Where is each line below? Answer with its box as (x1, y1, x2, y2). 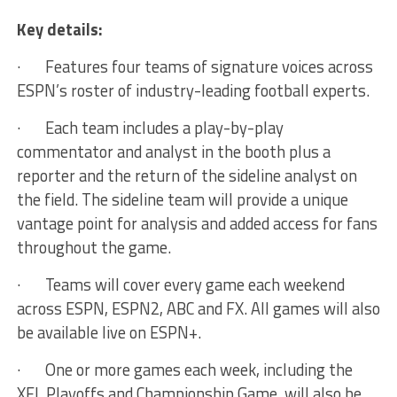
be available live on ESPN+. (16, 320, 201, 346)
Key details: (16, 17, 103, 43)
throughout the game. (16, 235, 171, 261)
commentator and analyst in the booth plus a (16, 139, 331, 165)
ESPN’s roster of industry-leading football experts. (16, 78, 370, 104)
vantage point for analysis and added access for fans (16, 211, 378, 237)
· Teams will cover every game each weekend (16, 272, 345, 298)
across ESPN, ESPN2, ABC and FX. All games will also (16, 296, 380, 322)
